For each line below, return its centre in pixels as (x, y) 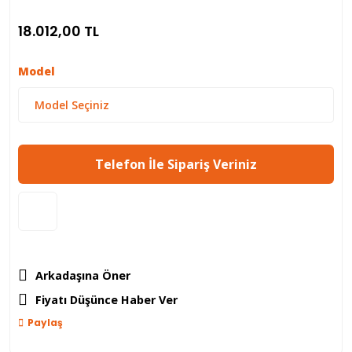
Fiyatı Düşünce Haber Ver (106, 300)
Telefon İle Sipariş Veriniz (176, 164)
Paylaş (45, 323)
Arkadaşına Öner (83, 275)
